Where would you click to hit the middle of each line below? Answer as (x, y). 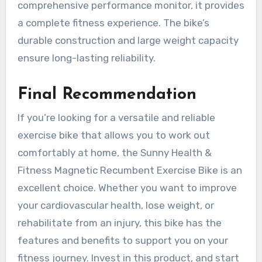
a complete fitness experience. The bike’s (113, 23)
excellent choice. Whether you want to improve (127, 188)
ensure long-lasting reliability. (86, 58)
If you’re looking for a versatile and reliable (116, 118)
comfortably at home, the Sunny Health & (114, 153)
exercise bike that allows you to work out (113, 135)
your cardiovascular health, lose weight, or (116, 206)
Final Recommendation (107, 94)
